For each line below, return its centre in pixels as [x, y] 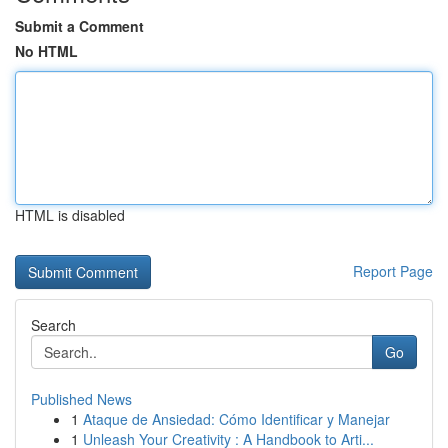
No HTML [46, 51]
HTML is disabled [70, 215]
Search [53, 325]
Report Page [393, 271]
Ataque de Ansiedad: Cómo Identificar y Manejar [236, 419]
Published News [81, 399]
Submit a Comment [79, 26]
